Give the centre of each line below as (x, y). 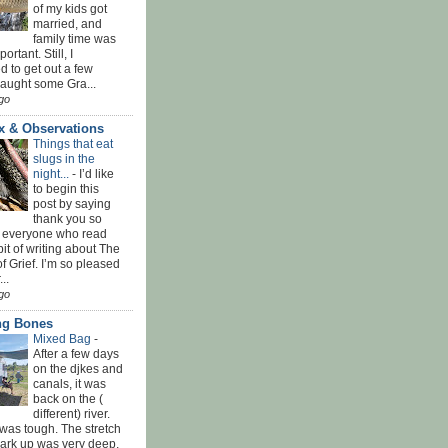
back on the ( (68, 398)
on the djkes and (78, 368)
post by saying (72, 203)
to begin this (66, 188)
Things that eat (73, 143)
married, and (67, 23)
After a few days (76, 353)
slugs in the (64, 158)
